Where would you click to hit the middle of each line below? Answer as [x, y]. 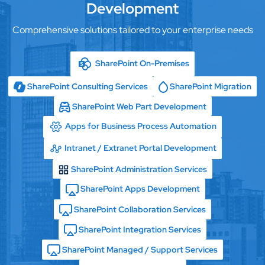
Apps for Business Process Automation [141, 126]
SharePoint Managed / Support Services [140, 250]
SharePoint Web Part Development [139, 106]
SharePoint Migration [211, 86]
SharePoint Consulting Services [88, 86]
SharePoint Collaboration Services [140, 209]
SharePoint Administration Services [139, 169]
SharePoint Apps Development [140, 189]
